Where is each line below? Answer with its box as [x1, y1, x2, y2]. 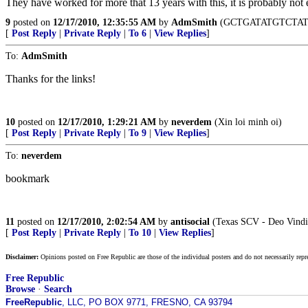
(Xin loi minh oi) [212, 117, 282, 128]
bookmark [5, 173, 49, 185]
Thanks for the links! [5, 73, 96, 85]
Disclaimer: [5, 253, 38, 261]
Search [44, 284, 72, 295]
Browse [5, 284, 35, 295]
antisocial [170, 217, 210, 228]
